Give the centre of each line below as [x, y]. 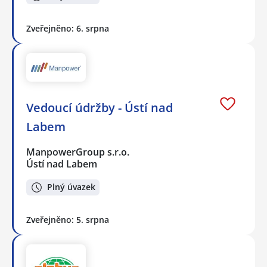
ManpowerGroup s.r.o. [78, 152]
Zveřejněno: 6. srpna [68, 28]
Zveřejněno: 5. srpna [68, 219]
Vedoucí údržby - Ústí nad [100, 107]
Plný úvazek [71, 187]
